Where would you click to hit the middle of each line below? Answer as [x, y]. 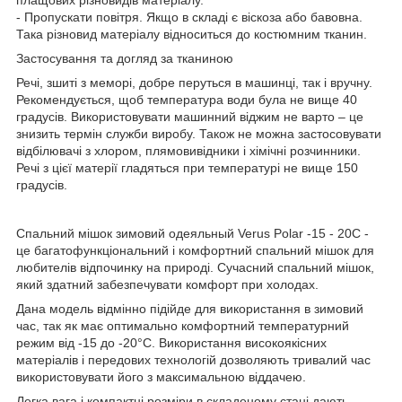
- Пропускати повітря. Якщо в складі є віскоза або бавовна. [189, 17]
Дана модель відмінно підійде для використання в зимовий [190, 309]
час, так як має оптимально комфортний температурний [183, 326]
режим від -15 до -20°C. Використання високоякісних [171, 343]
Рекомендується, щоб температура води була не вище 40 [187, 100]
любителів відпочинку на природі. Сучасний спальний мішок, [195, 268]
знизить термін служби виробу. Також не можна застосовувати [199, 134]
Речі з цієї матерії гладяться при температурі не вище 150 [187, 168]
